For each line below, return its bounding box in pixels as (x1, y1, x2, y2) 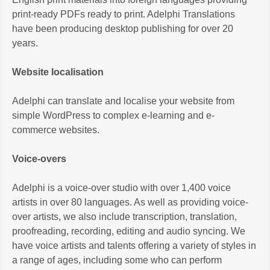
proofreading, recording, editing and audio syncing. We (12, 225, 245, 236)
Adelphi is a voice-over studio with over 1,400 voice (12, 182, 231, 193)
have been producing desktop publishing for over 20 (12, 23, 233, 34)
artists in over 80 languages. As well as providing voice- (12, 196, 248, 207)
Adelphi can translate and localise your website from (12, 95, 234, 106)
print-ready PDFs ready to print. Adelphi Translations (12, 8, 235, 19)
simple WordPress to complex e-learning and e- (12, 110, 215, 121)
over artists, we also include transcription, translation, (12, 211, 237, 222)
